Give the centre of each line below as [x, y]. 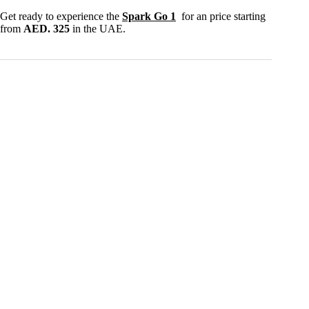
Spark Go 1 [149, 17]
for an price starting [221, 17]
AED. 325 [48, 29]
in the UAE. [99, 29]
